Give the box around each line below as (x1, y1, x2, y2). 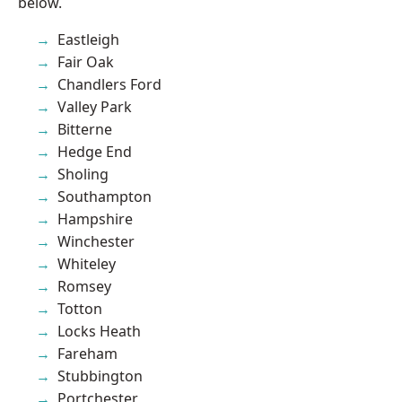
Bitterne (57, 118, 112, 139)
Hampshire (57, 208, 133, 229)
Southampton (57, 186, 152, 206)
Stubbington (57, 365, 143, 386)
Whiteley (57, 253, 116, 274)
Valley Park (57, 96, 132, 117)
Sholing (57, 163, 109, 184)
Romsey (57, 275, 111, 296)
